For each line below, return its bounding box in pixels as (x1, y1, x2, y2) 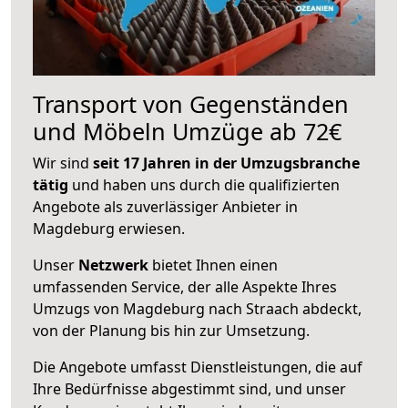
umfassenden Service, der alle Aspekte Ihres (33, 276, 337, 297)
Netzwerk (78, 254, 148, 275)
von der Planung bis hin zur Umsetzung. (33, 320, 310, 341)
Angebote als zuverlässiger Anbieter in (33, 196, 298, 217)
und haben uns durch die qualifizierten (68, 174, 340, 195)
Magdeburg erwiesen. (33, 218, 185, 239)
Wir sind (33, 152, 93, 173)
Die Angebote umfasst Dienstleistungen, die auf (33, 356, 362, 377)
